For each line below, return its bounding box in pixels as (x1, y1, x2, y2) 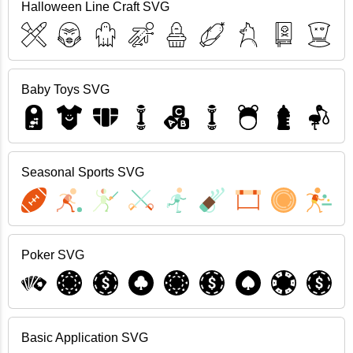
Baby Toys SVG (21, 83, 110, 96)
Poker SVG (21, 248, 84, 262)
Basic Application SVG (21, 331, 148, 344)
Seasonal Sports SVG (21, 165, 144, 179)
